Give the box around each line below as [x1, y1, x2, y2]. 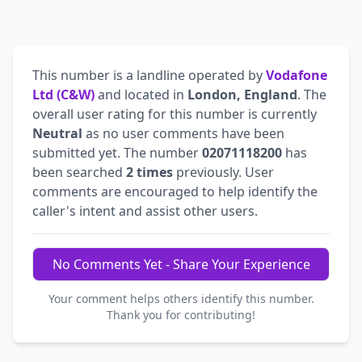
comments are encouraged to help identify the [32, 182, 318, 200]
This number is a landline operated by [32, 65, 266, 84]
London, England [187, 85, 297, 103]
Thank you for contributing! [107, 306, 255, 322]
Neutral [32, 124, 82, 142]
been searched [32, 162, 126, 181]
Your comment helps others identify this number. [48, 290, 314, 306]
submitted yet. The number [32, 143, 202, 162]
